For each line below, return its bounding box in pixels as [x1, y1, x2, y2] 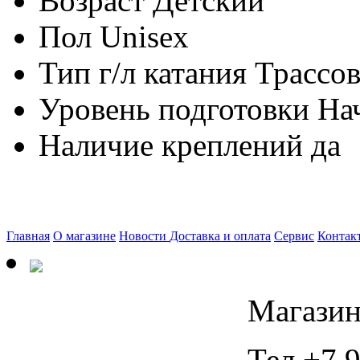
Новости [119, 228, 170, 243]
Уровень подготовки [39, 92, 309, 127]
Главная [6, 228, 50, 243]
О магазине [53, 228, 116, 243]
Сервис [274, 228, 314, 243]
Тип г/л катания [39, 55, 247, 91]
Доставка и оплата [170, 228, 271, 243]
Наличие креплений [39, 128, 303, 163]
